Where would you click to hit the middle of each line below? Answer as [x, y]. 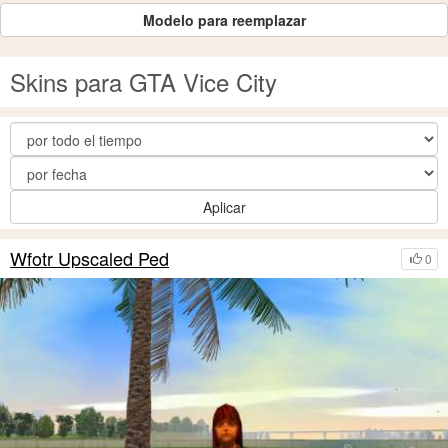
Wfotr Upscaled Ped [89, 258]
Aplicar [224, 207]
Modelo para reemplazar [224, 20]
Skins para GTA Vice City [143, 81]
